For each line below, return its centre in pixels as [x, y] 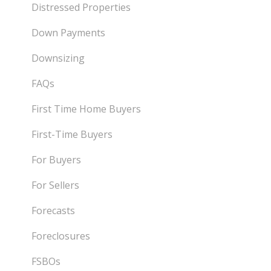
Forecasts [54, 211]
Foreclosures [61, 236]
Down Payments [69, 33]
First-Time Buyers [72, 135]
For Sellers [56, 185]
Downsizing [58, 58]
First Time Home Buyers [87, 109]
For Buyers [57, 160]
